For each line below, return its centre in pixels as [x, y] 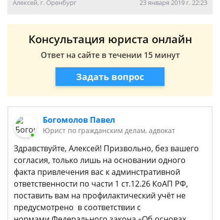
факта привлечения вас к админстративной [97, 172]
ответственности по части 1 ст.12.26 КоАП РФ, [101, 184]
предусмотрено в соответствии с [77, 207]
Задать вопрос [110, 76]
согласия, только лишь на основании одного [100, 160]
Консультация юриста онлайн [110, 39]
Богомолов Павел [79, 120]
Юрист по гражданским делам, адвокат [109, 130]
